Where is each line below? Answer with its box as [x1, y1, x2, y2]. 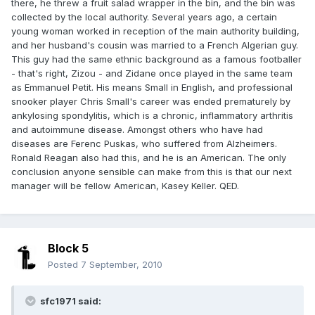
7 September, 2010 [81, 259, 162, 271]
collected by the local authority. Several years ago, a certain [11, 11, 277, 23]
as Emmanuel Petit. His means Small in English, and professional [11, 82, 292, 94]
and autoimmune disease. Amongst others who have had [11, 124, 263, 136]
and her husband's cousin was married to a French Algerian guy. [11, 39, 298, 51]
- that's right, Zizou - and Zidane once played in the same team [11, 67, 292, 79]
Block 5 [48, 241, 89, 256]
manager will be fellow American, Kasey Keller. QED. [11, 180, 239, 192]
